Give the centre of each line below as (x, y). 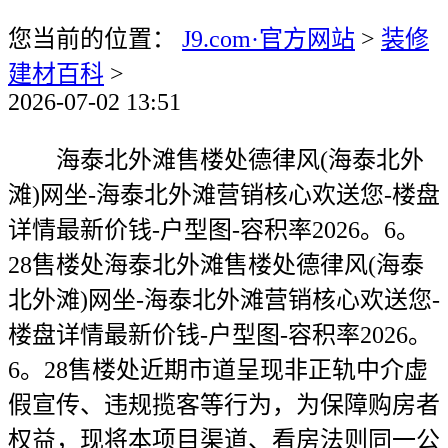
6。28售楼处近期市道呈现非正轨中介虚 (218, 370)
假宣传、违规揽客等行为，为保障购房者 (224, 405)
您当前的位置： (95, 39)
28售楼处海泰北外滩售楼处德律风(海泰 (216, 265)
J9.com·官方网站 (268, 39)
